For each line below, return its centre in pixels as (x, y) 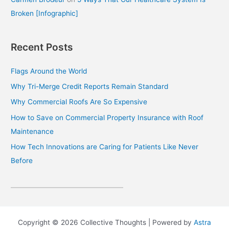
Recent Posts (42, 47)
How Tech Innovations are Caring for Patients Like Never (105, 147)
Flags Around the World (49, 71)
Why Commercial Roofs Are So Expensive (79, 102)
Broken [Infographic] (45, 14)
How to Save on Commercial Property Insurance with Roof (107, 117)
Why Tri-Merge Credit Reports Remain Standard (90, 86)
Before (22, 161)
